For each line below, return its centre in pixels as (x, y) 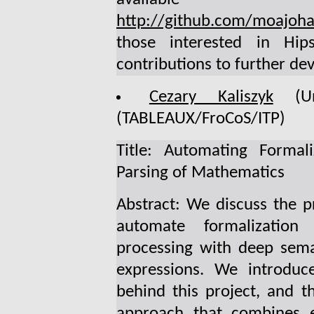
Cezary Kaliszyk (211, 97)
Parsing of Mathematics (200, 173)
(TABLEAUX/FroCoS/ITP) (201, 119)
